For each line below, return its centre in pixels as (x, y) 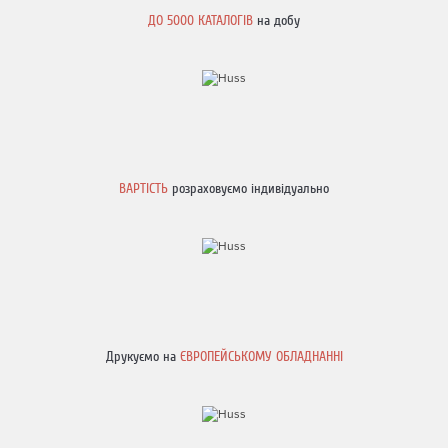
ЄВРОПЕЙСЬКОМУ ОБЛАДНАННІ (261, 356)
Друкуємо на (142, 356)
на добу (276, 20)
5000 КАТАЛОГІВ (210, 20)
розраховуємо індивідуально (250, 188)
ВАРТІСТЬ (145, 188)
